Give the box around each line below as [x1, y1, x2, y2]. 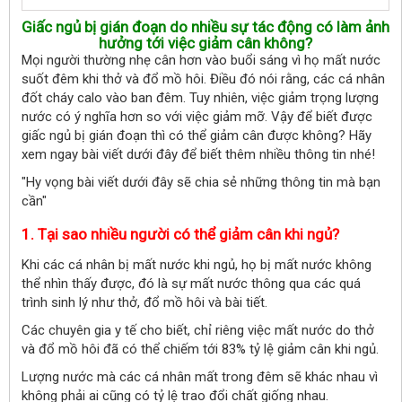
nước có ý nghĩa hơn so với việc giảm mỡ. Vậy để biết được [22, 109, 372, 125]
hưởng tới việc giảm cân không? [99, 34, 312, 52]
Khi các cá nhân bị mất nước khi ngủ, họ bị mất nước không [22, 257, 371, 273]
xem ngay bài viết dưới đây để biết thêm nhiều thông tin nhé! [22, 146, 375, 162]
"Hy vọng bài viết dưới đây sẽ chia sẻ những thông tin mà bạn [22, 174, 380, 190]
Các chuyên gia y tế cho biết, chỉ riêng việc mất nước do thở [22, 322, 374, 338]
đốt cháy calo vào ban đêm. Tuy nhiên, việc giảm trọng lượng [22, 90, 379, 106]
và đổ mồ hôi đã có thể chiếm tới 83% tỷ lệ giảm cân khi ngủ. [22, 341, 379, 357]
